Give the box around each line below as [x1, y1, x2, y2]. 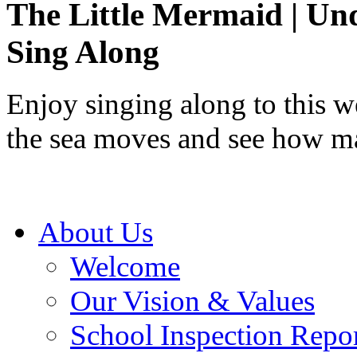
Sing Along [6, 33, 159, 70]
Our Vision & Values [70, 284, 315, 317]
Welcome [70, 249, 180, 283]
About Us [38, 215, 153, 249]
